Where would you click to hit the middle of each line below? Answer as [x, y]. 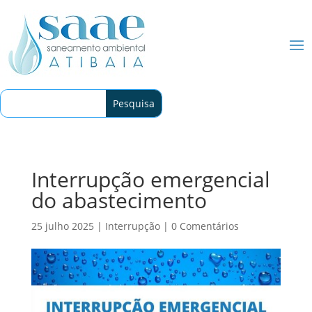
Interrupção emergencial [150, 179]
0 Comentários [205, 226]
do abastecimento [119, 200]
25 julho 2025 [62, 226]
